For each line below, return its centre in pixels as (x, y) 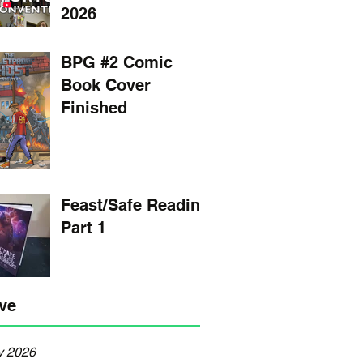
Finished (94, 108)
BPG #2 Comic (117, 62)
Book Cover (106, 85)
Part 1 (83, 228)
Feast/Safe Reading (135, 205)
